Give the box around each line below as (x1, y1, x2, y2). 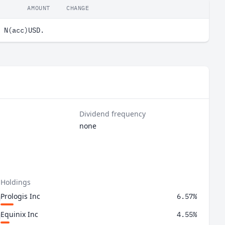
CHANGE (66, 4, 89, 12)
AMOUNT (27, 4, 50, 12)
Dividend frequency (79, 109, 146, 119)
